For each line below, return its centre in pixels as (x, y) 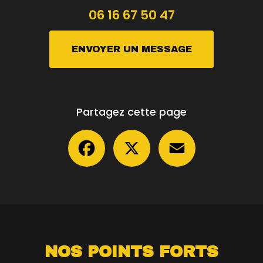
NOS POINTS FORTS (131, 252)
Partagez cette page (131, 112)
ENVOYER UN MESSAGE (131, 49)
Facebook (128, 134)
